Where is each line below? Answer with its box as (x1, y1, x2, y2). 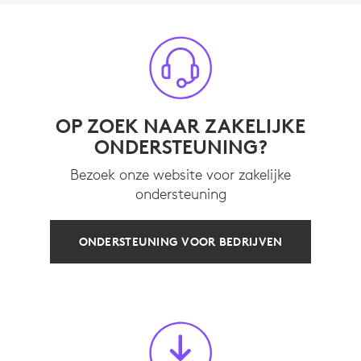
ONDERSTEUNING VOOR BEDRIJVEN (78, 234, 283, 249)
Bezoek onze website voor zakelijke (70, 164, 291, 184)
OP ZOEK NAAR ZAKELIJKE (56, 113, 305, 138)
